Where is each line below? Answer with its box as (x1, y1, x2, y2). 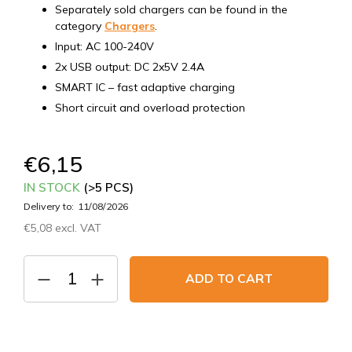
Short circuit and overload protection (55, 101, 245, 115)
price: (23, 258, 49, 272)
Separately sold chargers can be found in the (55, 2, 288, 16)
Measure (23, 243, 67, 257)
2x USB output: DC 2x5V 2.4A (55, 60, 204, 74)
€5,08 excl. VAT (24, 221, 101, 235)
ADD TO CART (185, 271, 273, 286)
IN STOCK (24, 180, 83, 195)
